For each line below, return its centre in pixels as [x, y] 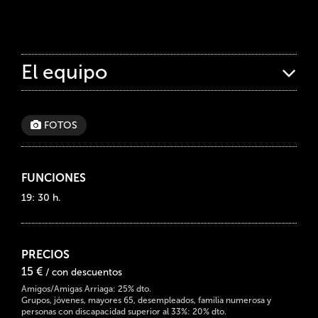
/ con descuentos [84, 272]
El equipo [64, 72]
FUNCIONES [54, 177]
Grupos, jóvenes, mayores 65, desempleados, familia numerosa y [146, 300]
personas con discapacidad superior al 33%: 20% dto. [124, 311]
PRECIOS [45, 254]
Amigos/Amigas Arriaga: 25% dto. [86, 289]
